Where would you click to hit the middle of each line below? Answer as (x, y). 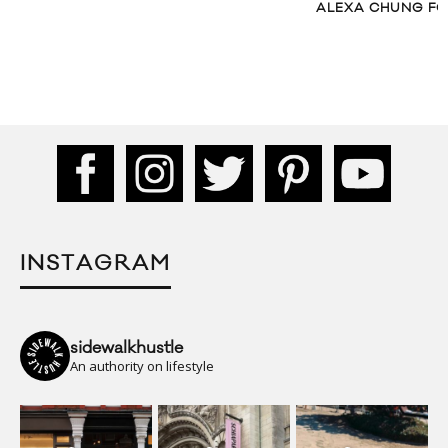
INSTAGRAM (95, 263)
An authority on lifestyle (142, 365)
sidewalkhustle (126, 347)
